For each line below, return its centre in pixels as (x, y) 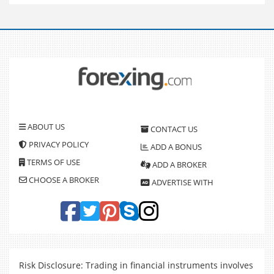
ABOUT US (45, 127)
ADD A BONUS (175, 146)
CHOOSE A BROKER (63, 180)
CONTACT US (173, 129)
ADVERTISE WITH (182, 182)
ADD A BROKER (179, 164)
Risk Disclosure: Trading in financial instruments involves (136, 265)
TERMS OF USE (53, 162)
